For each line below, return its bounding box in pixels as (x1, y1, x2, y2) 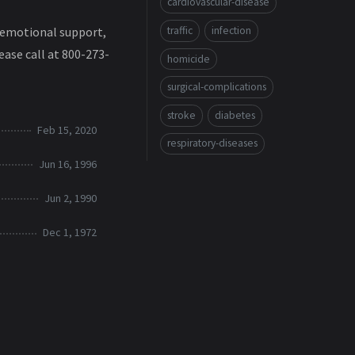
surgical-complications (167, 80, 266, 94)
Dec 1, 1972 (43, 225, 97, 240)
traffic (167, 23, 193, 37)
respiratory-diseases (167, 136, 258, 151)
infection (211, 23, 251, 37)
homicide (167, 52, 210, 66)
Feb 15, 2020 (37, 122, 97, 137)
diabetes (214, 108, 255, 122)
